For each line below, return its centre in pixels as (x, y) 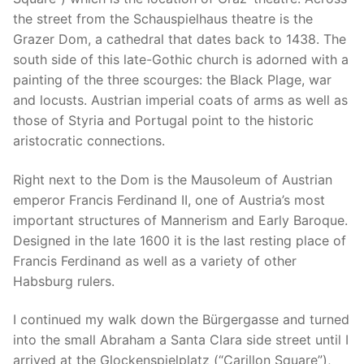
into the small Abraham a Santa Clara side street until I (181, 340)
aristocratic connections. (89, 140)
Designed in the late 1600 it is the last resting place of (180, 240)
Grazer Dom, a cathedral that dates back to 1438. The (180, 39)
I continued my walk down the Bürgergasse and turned (181, 320)
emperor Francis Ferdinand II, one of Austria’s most (169, 199)
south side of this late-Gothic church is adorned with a (181, 59)
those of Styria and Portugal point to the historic (163, 120)
